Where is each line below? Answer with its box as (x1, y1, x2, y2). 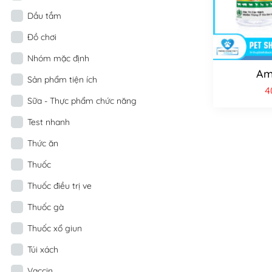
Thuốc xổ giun (27, 222, 82, 234)
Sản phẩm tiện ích (27, 73, 97, 85)
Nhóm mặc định (27, 52, 89, 64)
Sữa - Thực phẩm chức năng (27, 95, 137, 106)
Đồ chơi (27, 31, 56, 42)
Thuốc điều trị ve (27, 180, 92, 191)
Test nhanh (27, 116, 70, 127)
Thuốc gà (27, 201, 64, 212)
